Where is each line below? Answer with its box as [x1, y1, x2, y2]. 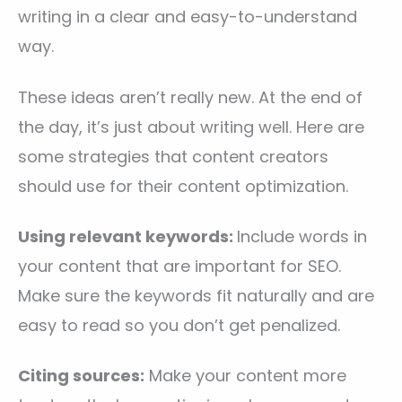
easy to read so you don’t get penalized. [18, 313, 340, 336]
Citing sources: [18, 364, 144, 388]
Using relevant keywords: [18, 224, 237, 248]
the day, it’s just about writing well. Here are [18, 115, 364, 138]
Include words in [237, 224, 367, 248]
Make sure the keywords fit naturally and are [18, 284, 374, 307]
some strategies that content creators [18, 144, 328, 168]
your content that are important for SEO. [18, 254, 341, 277]
